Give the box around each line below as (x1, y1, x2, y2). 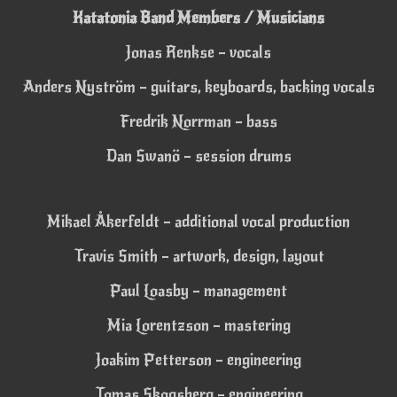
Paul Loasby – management (110, 281, 287, 301)
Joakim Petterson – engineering (96, 349, 301, 370)
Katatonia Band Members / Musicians (73, 8, 324, 28)
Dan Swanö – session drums (105, 145, 292, 166)
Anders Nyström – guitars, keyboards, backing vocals (22, 77, 375, 97)
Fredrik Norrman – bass (120, 111, 277, 131)
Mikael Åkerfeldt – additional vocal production (47, 212, 350, 232)
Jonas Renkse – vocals (126, 43, 271, 63)
